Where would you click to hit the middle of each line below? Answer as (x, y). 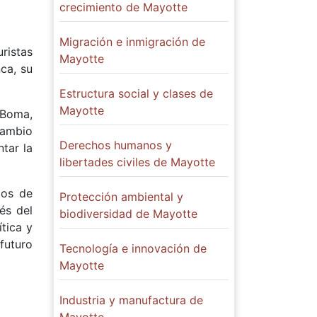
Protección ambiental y (121, 197)
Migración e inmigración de (132, 42)
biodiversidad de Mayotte (128, 214)
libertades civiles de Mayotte (137, 162)
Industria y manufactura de (131, 300)
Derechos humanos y (116, 145)
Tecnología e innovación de (133, 249)
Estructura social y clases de (136, 94)
